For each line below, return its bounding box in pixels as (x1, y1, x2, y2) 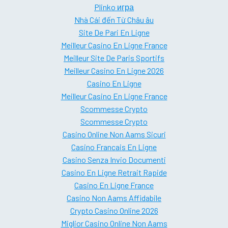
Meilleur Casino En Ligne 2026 (64, 66, 164, 76)
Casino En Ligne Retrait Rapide (61, 167, 167, 178)
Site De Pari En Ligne (78, 27, 150, 38)
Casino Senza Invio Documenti (62, 155, 166, 165)
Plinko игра (94, 2, 134, 12)
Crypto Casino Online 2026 (70, 206, 158, 216)
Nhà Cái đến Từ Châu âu (74, 15, 154, 25)
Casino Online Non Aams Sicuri (62, 129, 166, 139)
